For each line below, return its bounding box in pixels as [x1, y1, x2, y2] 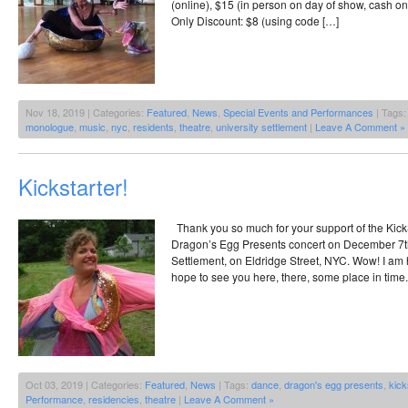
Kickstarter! [18, 169, 128, 202]
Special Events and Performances [223, 104, 373, 119]
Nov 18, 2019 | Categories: [25, 104, 147, 119]
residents [133, 118, 174, 134]
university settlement [216, 118, 307, 134]
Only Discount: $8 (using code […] [171, 12, 339, 28]
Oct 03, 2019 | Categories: [25, 376, 145, 392]
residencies [88, 391, 139, 406]
